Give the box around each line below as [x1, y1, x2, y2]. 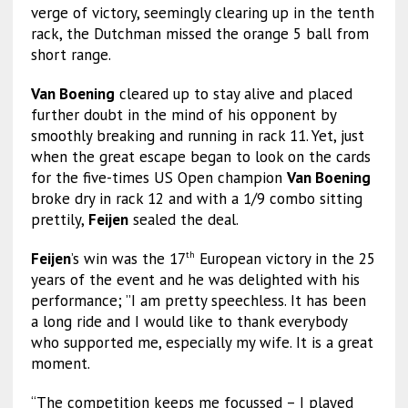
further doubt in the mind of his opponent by [30, 105, 336, 126]
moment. [30, 353, 90, 374]
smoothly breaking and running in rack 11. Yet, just [30, 126, 364, 147]
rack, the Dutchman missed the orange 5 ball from [30, 24, 369, 45]
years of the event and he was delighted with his [30, 270, 360, 291]
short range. [30, 45, 111, 66]
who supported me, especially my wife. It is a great [30, 332, 373, 353]
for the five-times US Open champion [30, 168, 287, 189]
